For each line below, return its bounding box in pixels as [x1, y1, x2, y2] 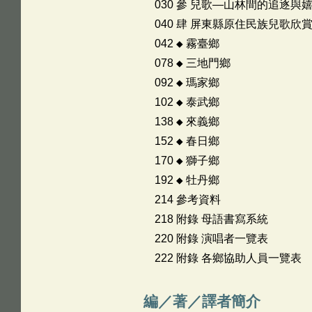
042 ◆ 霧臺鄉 [154, 38, 219, 49]
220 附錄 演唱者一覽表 [154, 233, 268, 244]
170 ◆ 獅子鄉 [154, 155, 219, 166]
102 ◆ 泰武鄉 [154, 96, 219, 108]
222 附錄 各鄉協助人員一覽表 [154, 252, 302, 264]
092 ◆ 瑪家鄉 [154, 77, 219, 88]
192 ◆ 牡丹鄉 [154, 174, 219, 186]
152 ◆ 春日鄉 [154, 135, 219, 147]
